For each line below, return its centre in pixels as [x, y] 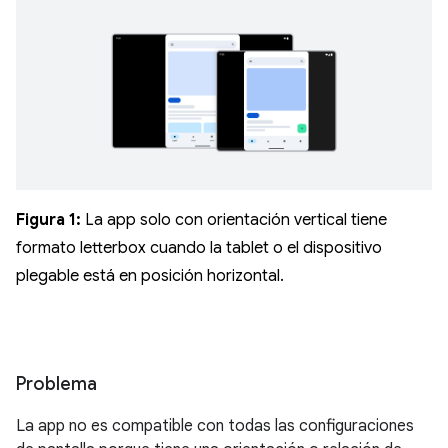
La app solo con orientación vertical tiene [234, 219]
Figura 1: [48, 219]
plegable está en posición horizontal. [150, 275]
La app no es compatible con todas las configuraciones [215, 425]
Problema [56, 383]
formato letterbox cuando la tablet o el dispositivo [199, 247]
